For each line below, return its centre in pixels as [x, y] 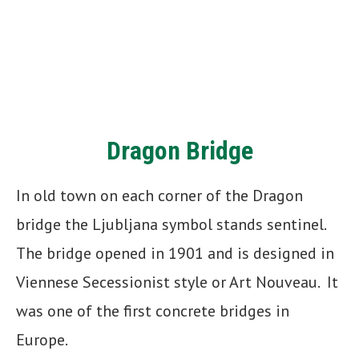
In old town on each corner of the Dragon [159, 196]
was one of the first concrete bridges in [153, 311]
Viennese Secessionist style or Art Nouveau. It [177, 282]
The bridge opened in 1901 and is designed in [175, 254]
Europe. [43, 340]
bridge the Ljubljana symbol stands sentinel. [171, 225]
